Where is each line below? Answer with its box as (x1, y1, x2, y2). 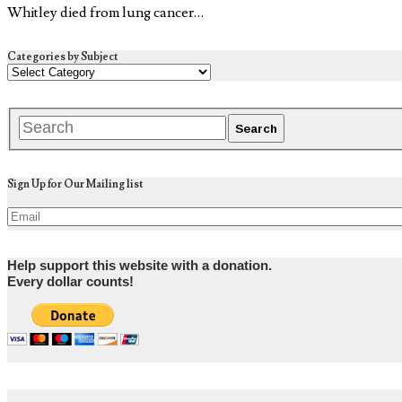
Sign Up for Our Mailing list (7, 178, 144, 192)
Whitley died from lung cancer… (7, 4, 204, 22)
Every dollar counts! (7, 275, 134, 290)
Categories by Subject (7, 50, 118, 65)
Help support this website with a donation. (7, 258, 272, 274)
